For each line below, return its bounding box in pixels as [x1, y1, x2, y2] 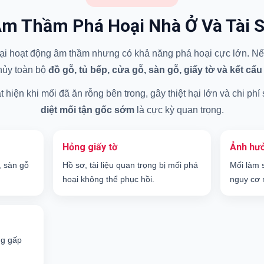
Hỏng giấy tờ [62, 141, 117, 153]
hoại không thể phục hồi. [62, 174, 154, 184]
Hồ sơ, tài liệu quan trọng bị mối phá [62, 160, 198, 170]
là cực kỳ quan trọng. [134, 105, 224, 115]
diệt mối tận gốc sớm [40, 105, 134, 115]
